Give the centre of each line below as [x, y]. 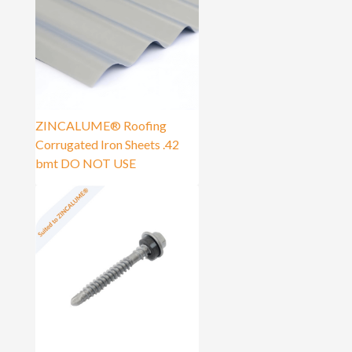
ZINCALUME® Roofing [101, 125]
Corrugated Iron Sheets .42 [107, 144]
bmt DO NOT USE [86, 163]
